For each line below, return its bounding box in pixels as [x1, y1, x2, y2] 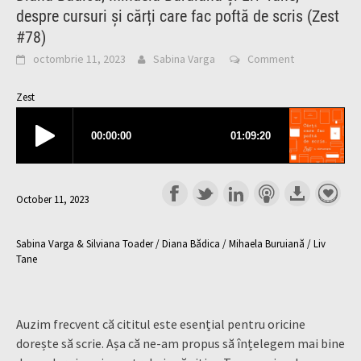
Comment [247, 52, 294, 67]
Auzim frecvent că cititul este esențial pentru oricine [16, 316, 305, 333]
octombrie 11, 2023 [33, 52, 126, 67]
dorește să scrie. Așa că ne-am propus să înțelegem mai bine [16, 335, 345, 352]
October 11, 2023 [16, 193, 89, 207]
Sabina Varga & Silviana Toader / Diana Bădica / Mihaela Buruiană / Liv [16, 236, 326, 251]
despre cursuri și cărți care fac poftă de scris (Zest [16, 6, 339, 27]
